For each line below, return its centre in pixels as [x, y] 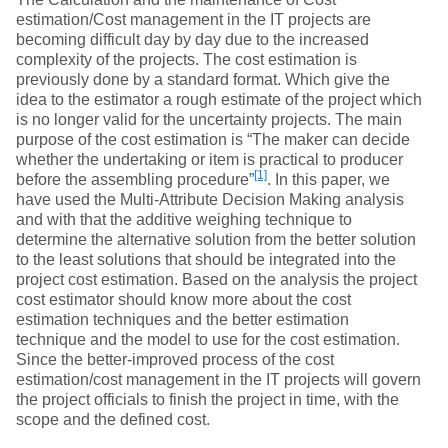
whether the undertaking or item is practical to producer [209, 159]
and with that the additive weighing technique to [184, 219]
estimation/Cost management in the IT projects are [193, 19]
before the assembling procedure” [135, 179]
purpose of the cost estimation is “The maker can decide [213, 139]
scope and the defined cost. [113, 419]
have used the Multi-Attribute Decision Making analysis [210, 199]
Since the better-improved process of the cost [175, 359]
